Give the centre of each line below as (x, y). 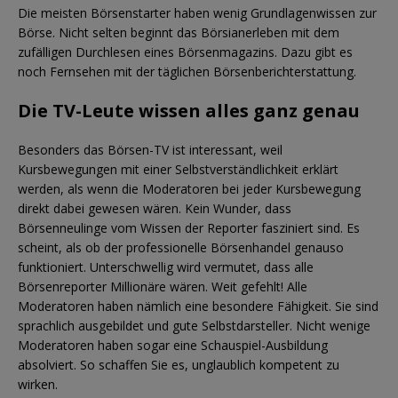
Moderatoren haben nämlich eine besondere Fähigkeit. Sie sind (198, 306)
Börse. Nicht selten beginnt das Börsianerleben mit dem (179, 32)
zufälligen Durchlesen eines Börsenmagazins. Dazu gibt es (185, 52)
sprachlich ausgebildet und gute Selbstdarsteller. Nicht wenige (194, 325)
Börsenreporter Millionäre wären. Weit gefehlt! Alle (163, 286)
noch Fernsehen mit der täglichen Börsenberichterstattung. (187, 71)
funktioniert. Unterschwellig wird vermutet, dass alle (166, 267)
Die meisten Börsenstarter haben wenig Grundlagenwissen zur (197, 12)
